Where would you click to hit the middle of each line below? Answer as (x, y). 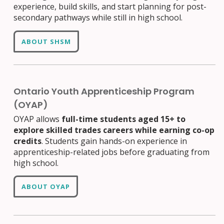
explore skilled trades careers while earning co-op (114, 130)
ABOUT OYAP (46, 187)
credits (28, 141)
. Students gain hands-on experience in (114, 141)
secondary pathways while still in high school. (98, 18)
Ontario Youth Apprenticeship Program (104, 91)
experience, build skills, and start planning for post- (110, 7)
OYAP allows (38, 119)
